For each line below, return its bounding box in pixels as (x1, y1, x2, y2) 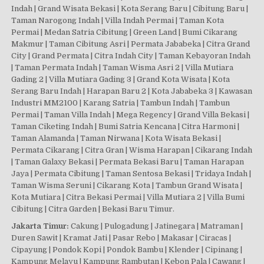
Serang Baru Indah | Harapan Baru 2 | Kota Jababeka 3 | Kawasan (11, 87, 253, 96)
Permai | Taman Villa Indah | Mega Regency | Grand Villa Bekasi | (11, 110, 250, 120)
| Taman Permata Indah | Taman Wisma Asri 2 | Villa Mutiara (11, 63, 234, 72)
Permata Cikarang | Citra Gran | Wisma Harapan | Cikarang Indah (11, 146, 253, 155)
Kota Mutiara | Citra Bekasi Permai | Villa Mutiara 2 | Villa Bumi (11, 193, 245, 202)
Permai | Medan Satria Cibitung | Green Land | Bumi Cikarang (11, 28, 238, 37)
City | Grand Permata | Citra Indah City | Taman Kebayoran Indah (11, 51, 251, 61)
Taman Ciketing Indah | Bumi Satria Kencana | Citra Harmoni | (11, 122, 240, 131)
